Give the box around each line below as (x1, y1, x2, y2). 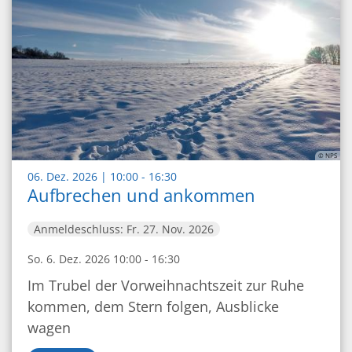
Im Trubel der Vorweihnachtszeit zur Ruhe (27, 276, 304, 295)
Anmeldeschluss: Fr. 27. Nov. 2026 (34, 222, 214, 237)
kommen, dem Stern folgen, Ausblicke (27, 297, 279, 317)
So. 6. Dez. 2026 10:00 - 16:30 (27, 251, 180, 267)
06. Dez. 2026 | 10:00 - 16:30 (27, 169, 177, 185)
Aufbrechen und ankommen (27, 184, 255, 207)
